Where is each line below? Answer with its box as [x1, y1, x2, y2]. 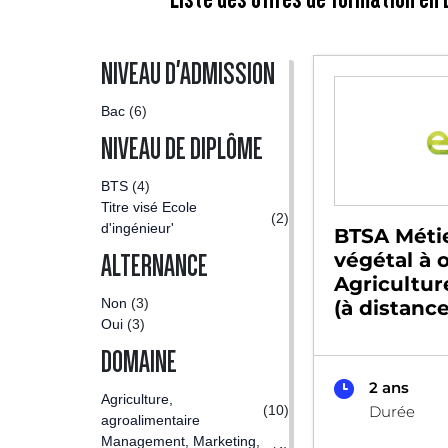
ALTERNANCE [101, 250, 208, 282]
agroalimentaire [101, 412, 200, 428]
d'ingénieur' [101, 220, 174, 236]
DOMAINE [101, 346, 177, 378]
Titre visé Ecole [101, 199, 197, 215]
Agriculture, [101, 391, 173, 407]
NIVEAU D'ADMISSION [101, 58, 275, 90]
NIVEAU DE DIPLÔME [101, 133, 263, 165]
